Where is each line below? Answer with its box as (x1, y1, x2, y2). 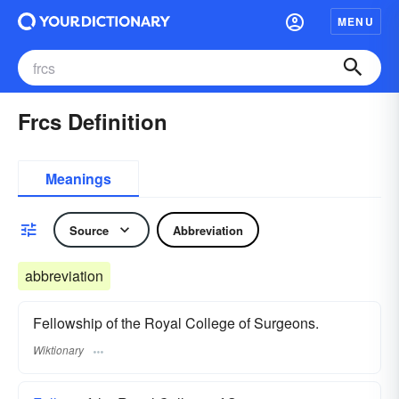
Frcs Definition (18, 106, 167, 136)
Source (69, 221, 109, 239)
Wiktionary (33, 342, 84, 358)
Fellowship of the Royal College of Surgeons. (33, 313, 319, 333)
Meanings (45, 168, 111, 189)
